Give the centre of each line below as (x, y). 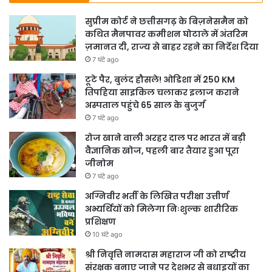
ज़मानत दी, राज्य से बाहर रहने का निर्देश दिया (172, 46)
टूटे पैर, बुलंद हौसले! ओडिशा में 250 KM (160, 79)
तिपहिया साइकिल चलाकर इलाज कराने (162, 92)
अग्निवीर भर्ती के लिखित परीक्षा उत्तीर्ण (157, 196)
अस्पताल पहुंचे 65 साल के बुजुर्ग (145, 105)
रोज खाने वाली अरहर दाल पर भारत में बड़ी (165, 138)
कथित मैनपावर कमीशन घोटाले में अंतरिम (166, 34)
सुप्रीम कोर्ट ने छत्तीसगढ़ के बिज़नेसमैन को (167, 21)
